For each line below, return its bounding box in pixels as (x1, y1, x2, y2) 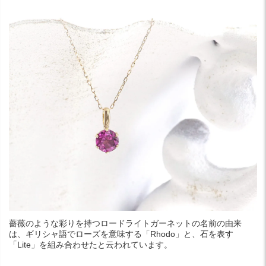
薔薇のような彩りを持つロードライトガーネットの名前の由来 (9, 218, 242, 228)
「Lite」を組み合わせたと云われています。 (9, 240, 172, 249)
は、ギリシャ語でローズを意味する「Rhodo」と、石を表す (9, 229, 233, 239)
